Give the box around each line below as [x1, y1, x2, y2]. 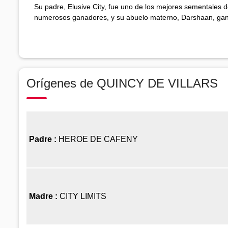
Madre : [29, 191, 60, 201]
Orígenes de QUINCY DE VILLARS [26, 76, 218, 90]
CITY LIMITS [60, 191, 108, 201]
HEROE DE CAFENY [59, 134, 138, 144]
